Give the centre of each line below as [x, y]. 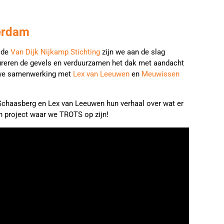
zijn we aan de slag [132, 52]
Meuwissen [160, 74]
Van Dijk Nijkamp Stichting [55, 52]
